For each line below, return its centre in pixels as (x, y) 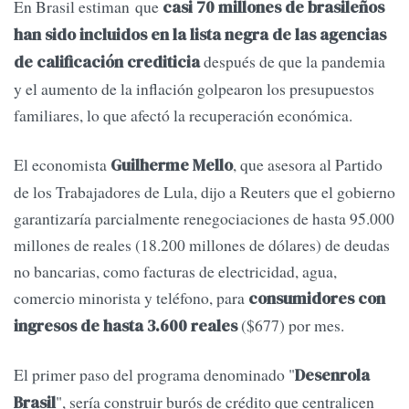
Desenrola (332, 376)
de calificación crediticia (107, 63)
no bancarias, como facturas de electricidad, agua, (175, 271)
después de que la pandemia (293, 62)
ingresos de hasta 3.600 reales (127, 325)
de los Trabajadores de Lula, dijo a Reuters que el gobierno (204, 191)
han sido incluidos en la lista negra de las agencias (200, 35)
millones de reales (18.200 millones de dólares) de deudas (202, 244)
